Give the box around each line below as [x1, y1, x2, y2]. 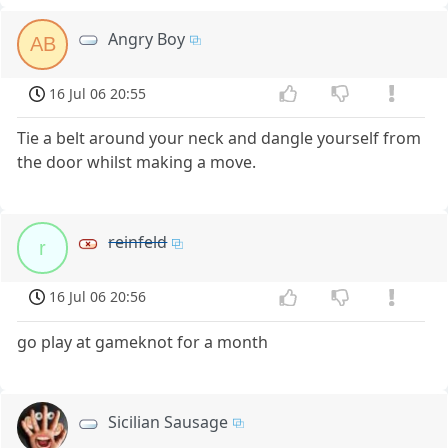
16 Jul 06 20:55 [49, 83, 147, 103]
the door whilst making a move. [17, 151, 257, 174]
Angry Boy [108, 27, 186, 50]
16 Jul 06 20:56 [49, 287, 147, 307]
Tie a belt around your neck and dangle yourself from [17, 127, 422, 150]
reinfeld [108, 231, 168, 254]
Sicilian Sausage [108, 411, 229, 434]
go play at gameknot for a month [17, 331, 269, 354]
